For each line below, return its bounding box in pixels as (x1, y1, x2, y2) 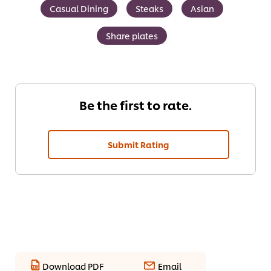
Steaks (135, 2, 163, 15)
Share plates (106, 30, 158, 42)
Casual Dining (50, 2, 108, 15)
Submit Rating (108, 139, 169, 151)
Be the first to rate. (79, 96, 192, 114)
